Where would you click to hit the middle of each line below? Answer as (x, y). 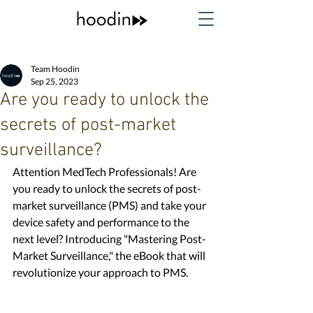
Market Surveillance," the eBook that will (110, 255)
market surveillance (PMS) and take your (110, 205)
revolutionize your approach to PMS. (101, 272)
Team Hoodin (55, 69)
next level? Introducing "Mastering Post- (109, 239)
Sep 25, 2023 (54, 81)
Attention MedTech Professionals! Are (105, 172)
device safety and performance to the (102, 222)
